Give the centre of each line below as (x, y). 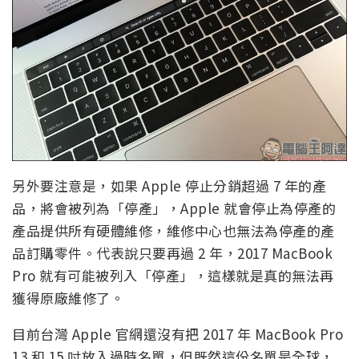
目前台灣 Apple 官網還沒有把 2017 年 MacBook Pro (177, 334)
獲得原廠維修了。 (68, 298)
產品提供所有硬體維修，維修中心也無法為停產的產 (173, 231)
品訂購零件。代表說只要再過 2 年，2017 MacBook (172, 253)
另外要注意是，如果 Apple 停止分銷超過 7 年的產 (169, 186)
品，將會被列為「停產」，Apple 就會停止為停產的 (174, 208)
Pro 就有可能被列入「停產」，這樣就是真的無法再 (173, 276)
